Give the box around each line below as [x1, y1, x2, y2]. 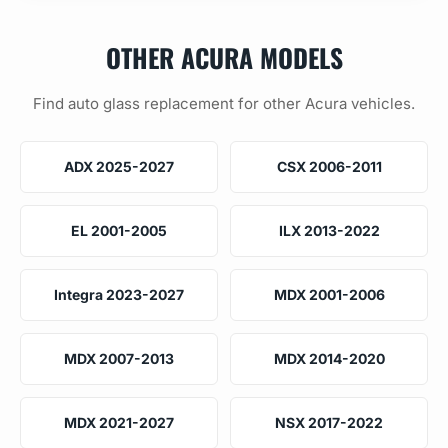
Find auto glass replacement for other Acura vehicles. [33, 93, 415, 113]
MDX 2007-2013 [64, 349, 174, 367]
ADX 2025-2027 [64, 157, 174, 175]
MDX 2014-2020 [273, 349, 385, 367]
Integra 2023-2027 [54, 285, 184, 303]
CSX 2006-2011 [276, 157, 382, 175]
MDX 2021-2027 [64, 413, 174, 431]
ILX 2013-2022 [278, 221, 380, 239]
